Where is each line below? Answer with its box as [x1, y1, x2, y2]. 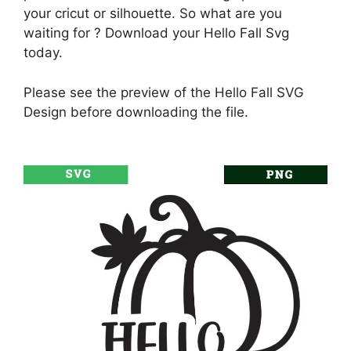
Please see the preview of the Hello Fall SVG [24, 84, 304, 100]
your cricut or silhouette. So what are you [24, 5, 282, 21]
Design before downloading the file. [24, 103, 248, 120]
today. [24, 45, 63, 60]
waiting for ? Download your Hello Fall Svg [24, 25, 289, 41]
